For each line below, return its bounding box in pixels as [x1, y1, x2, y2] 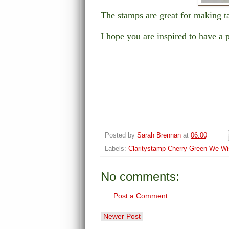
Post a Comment [113, 192, 168, 200]
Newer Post [103, 212, 141, 221]
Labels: [105, 145, 128, 153]
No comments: [101, 170, 179, 184]
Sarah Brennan [137, 131, 181, 139]
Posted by [105, 131, 137, 139]
